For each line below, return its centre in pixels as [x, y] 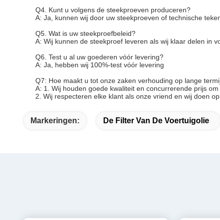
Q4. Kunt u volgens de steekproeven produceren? [113, 10]
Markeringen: [55, 121]
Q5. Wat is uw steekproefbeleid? [85, 33]
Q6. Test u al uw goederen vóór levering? [99, 57]
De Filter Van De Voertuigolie [156, 121]
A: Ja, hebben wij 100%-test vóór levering [100, 65]
